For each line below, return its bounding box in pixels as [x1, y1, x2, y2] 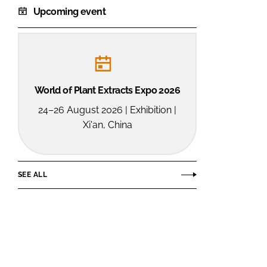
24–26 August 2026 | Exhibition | [38, 104, 176, 116]
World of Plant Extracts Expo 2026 [34, 85, 181, 97]
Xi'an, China [82, 119, 132, 131]
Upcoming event [33, 6, 106, 18]
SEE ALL [18, 170, 47, 179]
